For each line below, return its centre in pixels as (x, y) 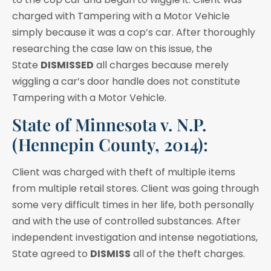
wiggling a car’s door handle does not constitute (126, 81)
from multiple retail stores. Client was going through (135, 188)
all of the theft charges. (188, 253)
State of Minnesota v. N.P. (109, 124)
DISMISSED (67, 65)
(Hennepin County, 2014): (110, 144)
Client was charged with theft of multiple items (124, 172)
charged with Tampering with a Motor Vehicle (121, 16)
